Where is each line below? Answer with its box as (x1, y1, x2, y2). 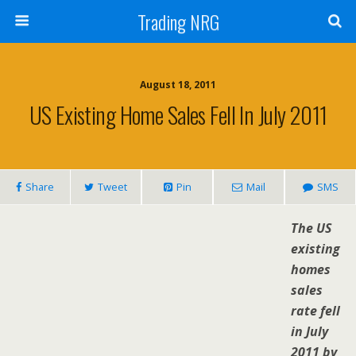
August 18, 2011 (140, 78, 216, 91)
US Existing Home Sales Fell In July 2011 (29, 98, 327, 131)
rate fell (291, 302, 340, 319)
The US (291, 219, 331, 237)
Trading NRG (137, 7, 219, 36)
